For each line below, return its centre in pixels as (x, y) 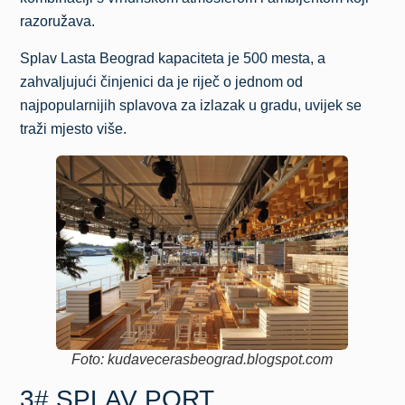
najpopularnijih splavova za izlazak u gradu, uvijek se (191, 105)
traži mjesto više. (74, 128)
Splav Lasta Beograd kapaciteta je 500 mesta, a (173, 58)
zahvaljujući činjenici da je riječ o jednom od (162, 81)
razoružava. (58, 22)
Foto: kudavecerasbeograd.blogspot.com (202, 359)
